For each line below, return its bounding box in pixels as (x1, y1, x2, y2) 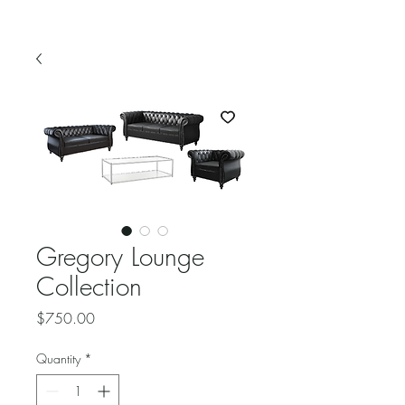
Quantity (36, 349, 80, 367)
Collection (36, 268, 142, 303)
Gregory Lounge (36, 239, 204, 273)
